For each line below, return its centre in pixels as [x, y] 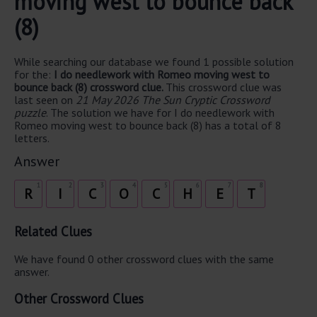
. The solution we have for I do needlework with [160, 112]
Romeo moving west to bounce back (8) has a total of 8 [148, 125]
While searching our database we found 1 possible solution [154, 61]
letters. [32, 138]
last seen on [45, 99]
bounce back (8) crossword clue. [90, 87]
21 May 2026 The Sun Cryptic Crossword [173, 99]
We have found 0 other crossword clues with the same [144, 259]
